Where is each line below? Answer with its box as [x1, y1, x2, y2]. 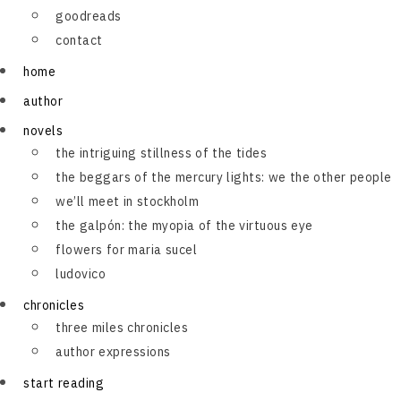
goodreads [55, 8, 122, 24]
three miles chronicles [55, 320, 188, 336]
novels [23, 123, 63, 139]
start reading [23, 375, 104, 391]
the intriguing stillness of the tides [55, 145, 267, 161]
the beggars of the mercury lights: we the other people [55, 169, 392, 185]
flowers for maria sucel [55, 242, 197, 258]
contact [55, 32, 103, 48]
